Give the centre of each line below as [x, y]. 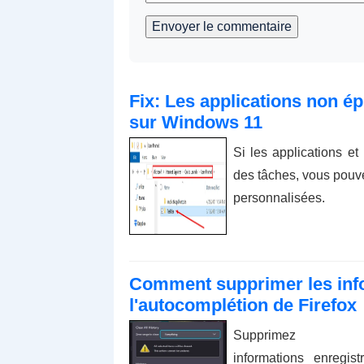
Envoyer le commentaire [221, 27]
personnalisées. [279, 198]
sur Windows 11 [195, 123]
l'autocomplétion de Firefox [243, 305]
